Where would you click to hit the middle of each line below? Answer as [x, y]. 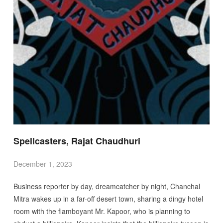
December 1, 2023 [43, 164]
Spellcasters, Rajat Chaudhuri [77, 141]
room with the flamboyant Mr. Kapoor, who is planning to [102, 211]
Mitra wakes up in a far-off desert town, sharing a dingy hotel [108, 198]
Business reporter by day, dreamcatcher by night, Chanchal [107, 186]
